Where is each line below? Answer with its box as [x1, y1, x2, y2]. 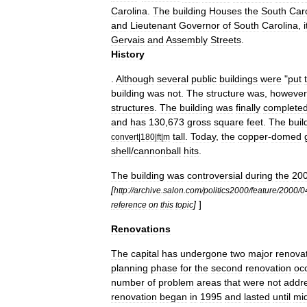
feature [251, 185, 277, 195]
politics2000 [204, 185, 249, 195]
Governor [179, 19, 220, 31]
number [111, 276, 145, 288]
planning [111, 262, 148, 273]
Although [116, 73, 154, 84]
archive [134, 185, 161, 195]
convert [111, 132, 138, 141]
